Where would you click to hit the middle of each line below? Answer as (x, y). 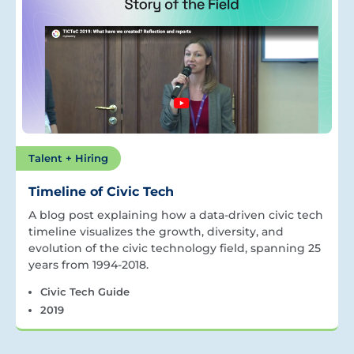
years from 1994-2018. (88, 264)
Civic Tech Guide (85, 291)
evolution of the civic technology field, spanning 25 (175, 248)
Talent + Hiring (68, 158)
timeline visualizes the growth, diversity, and (156, 231)
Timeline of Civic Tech (101, 191)
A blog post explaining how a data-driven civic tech (176, 215)
